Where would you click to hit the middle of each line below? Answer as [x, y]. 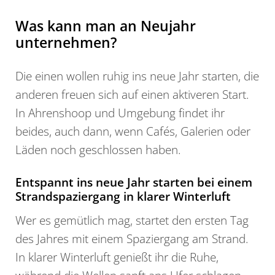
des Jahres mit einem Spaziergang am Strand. [132, 238]
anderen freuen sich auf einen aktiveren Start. [132, 94]
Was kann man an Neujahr [106, 25]
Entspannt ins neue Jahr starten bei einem [134, 182]
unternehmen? [66, 42]
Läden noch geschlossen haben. [98, 149]
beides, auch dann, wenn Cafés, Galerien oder [133, 131]
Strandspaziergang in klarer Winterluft [125, 196]
